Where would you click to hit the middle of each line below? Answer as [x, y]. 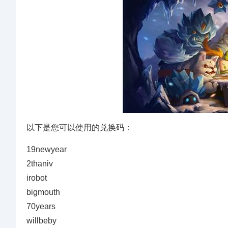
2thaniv [40, 164]
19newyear [47, 149]
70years [41, 206]
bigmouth [43, 192]
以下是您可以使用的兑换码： [79, 127]
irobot [37, 178]
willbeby [41, 221]
